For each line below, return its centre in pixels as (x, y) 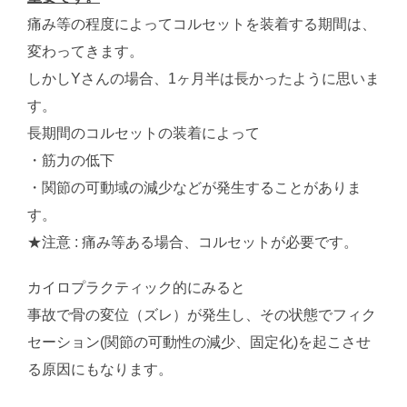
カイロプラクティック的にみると (136, 288)
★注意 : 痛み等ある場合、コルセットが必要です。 (193, 243)
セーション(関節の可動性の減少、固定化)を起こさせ (199, 342)
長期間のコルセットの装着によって (144, 134)
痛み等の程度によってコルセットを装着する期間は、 (202, 25)
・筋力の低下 (71, 161)
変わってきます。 (85, 52)
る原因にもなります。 (100, 370)
